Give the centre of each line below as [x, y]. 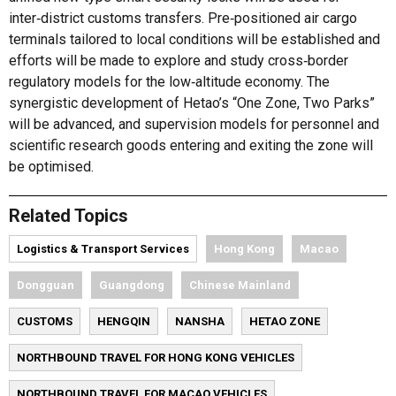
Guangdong [132, 285]
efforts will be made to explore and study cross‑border [179, 61]
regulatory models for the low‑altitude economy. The [169, 82]
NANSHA [200, 321]
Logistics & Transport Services [103, 249]
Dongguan [46, 285]
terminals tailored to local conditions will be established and [194, 39]
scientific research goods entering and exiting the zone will [191, 145]
